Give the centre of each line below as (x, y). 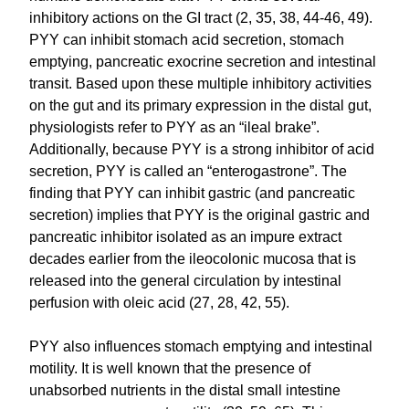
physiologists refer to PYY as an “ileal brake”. (175, 127)
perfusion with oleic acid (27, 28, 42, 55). (160, 302)
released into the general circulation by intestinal (186, 280)
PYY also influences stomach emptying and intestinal (201, 346)
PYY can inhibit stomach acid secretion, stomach (187, 39)
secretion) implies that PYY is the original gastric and (200, 215)
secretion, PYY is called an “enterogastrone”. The (189, 171)
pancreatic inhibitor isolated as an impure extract (186, 236)
